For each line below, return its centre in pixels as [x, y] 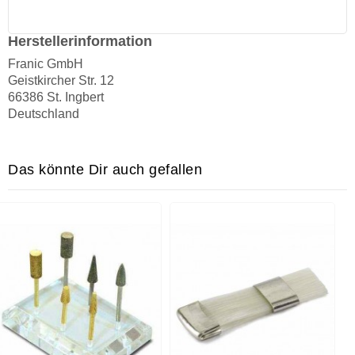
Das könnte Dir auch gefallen [105, 170]
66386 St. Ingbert [56, 97]
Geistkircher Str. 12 [61, 81]
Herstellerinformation [80, 42]
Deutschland [44, 114]
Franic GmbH [46, 64]
